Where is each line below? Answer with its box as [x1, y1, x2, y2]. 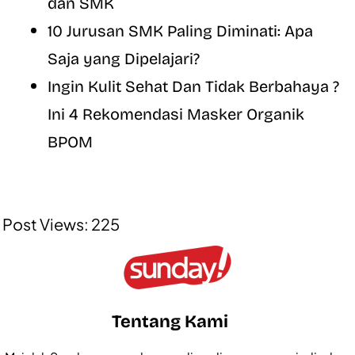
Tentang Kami [111, 311, 228, 332]
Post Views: [2, 213, 89, 234]
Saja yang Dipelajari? [48, 48, 200, 68]
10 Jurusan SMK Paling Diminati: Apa [48, 21, 313, 40]
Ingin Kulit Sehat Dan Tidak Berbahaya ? [48, 76, 339, 96]
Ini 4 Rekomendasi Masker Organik [48, 104, 304, 124]
